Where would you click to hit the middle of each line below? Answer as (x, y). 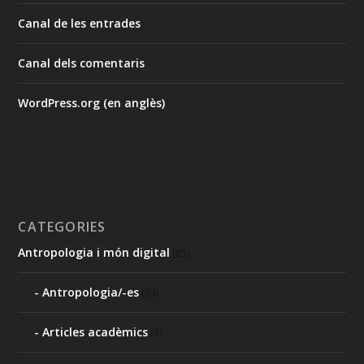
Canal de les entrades (80, 23)
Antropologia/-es (91, 292)
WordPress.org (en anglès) (92, 102)
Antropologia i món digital (94, 252)
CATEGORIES (62, 226)
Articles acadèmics (95, 331)
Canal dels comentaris (82, 63)
